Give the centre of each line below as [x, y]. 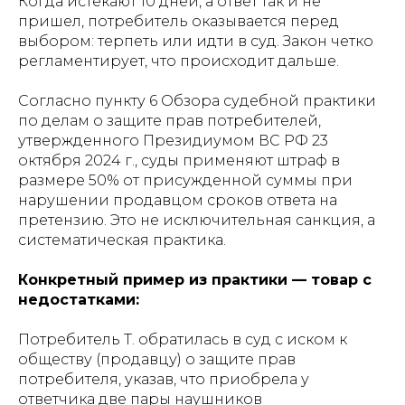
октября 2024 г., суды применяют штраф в [179, 160]
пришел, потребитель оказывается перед [179, 21]
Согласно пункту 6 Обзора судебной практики [197, 101]
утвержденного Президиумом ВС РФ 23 [173, 141]
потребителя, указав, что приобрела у [164, 379]
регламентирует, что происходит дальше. [179, 61]
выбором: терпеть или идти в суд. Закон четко [196, 41]
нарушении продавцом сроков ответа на [178, 200]
